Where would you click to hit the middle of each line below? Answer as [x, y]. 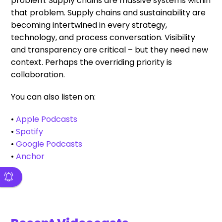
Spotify [30, 132]
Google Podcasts [49, 144]
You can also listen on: [54, 97]
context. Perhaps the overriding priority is [92, 62]
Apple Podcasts [47, 119]
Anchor [30, 156]
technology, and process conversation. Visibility [103, 37]
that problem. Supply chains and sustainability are [109, 13]
